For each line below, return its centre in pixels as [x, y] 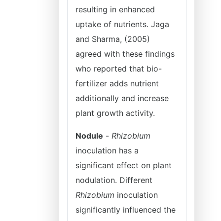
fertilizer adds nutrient [117, 83]
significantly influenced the [126, 210]
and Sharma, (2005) [113, 39]
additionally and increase [122, 98]
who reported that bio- [119, 69]
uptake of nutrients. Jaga [122, 24]
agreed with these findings [125, 54]
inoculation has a [107, 150]
